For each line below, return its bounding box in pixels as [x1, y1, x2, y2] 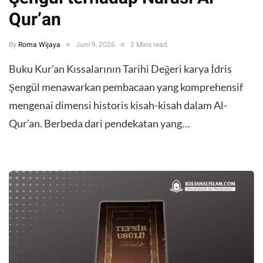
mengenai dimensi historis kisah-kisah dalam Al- [9, 98, 227, 112]
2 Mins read [130, 39, 167, 50]
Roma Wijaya [18, 39, 60, 50]
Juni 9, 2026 [76, 39, 115, 50]
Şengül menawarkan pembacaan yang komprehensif [9, 80, 243, 93]
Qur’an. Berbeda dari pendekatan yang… [9, 116, 190, 130]
